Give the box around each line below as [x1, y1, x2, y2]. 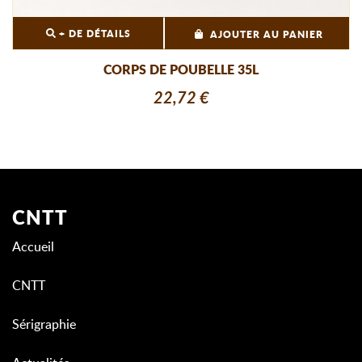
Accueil [12, 240, 54, 254]
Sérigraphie [12, 318, 76, 331]
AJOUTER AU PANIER [210, 29, 324, 40]
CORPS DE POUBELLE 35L [103, 63, 259, 77]
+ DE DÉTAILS [56, 28, 132, 39]
